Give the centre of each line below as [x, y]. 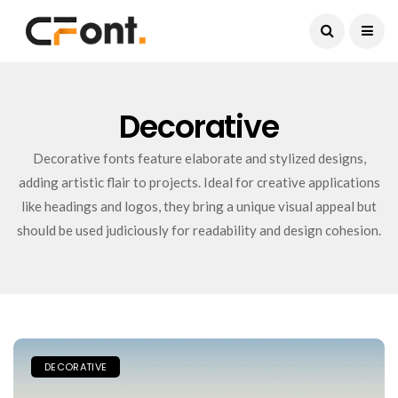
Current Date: [251, 20]
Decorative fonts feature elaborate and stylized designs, [199, 158]
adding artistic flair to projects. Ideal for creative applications [199, 182]
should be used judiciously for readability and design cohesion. [199, 230]
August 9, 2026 [345, 20]
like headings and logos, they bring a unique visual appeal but [199, 206]
